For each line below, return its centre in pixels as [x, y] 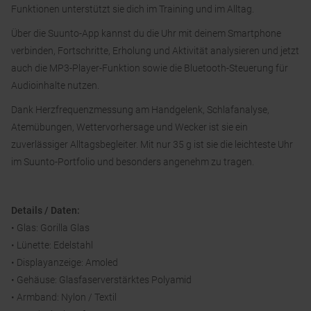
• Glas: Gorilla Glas [50, 228]
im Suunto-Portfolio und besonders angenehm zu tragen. [133, 162]
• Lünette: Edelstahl [52, 245]
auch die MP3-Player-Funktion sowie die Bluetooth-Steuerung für [150, 68]
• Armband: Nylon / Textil [64, 297]
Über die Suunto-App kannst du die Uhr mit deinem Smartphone [146, 34]
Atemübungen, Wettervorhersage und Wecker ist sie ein [129, 127]
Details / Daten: [45, 211]
